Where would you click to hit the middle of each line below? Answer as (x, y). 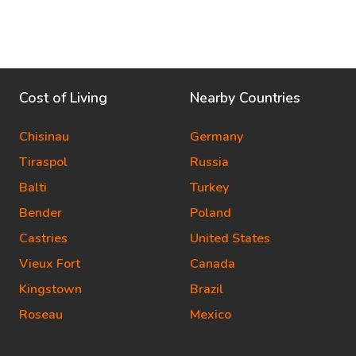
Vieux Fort (50, 264)
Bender (41, 213)
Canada (213, 264)
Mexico (211, 315)
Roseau (41, 315)
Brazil (207, 289)
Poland (211, 213)
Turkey (209, 188)
